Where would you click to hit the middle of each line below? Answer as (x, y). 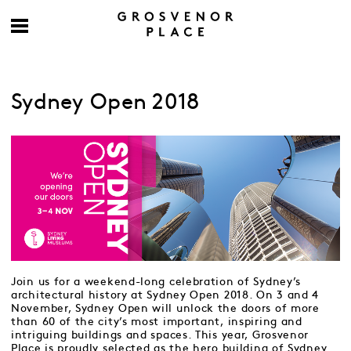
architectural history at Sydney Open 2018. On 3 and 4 (165, 295)
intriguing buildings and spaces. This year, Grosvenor (160, 335)
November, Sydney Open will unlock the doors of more (165, 308)
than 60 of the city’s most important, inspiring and (157, 321)
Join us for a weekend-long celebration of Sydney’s (156, 281)
